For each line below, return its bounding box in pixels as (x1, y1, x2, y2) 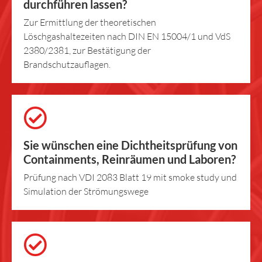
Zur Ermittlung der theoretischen (23, 16, 156, 28)
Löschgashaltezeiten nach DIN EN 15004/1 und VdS (23, 30, 230, 42)
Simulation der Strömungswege (23, 185, 149, 197)
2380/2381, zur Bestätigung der (23, 44, 151, 56)
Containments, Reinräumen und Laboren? (23, 151, 236, 166)
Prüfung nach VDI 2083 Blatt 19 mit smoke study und (23, 171, 237, 183)
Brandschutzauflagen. (23, 58, 111, 70)
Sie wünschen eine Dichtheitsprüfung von (23, 137, 237, 152)
